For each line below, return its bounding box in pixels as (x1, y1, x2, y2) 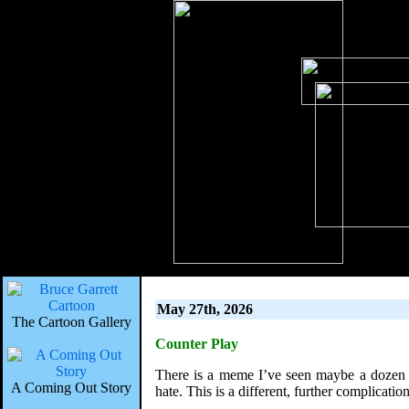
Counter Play (155, 336, 238, 351)
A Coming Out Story (11, 380, 131, 395)
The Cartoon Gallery (11, 314, 131, 330)
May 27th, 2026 (157, 301, 253, 317)
